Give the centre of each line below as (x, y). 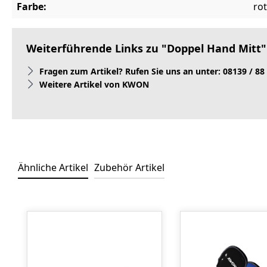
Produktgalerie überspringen (85, 202)
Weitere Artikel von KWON (94, 84)
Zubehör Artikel (129, 167)
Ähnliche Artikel (53, 167)
